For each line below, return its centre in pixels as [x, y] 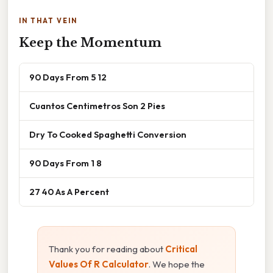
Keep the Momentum [90, 43]
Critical [181, 249]
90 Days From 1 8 [66, 163]
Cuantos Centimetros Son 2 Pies [97, 106]
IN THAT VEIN [48, 21]
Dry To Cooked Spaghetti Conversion [108, 135]
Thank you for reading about [107, 249]
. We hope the [177, 264]
